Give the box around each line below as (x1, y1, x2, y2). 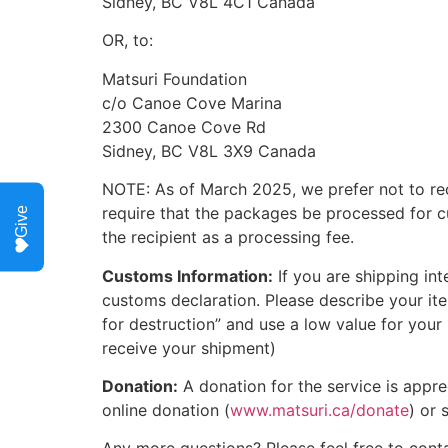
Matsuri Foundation (102, 68, 247, 89)
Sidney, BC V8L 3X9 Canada (102, 140, 316, 161)
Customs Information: (102, 265, 273, 286)
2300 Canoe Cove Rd (102, 116, 266, 137)
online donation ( (102, 399, 230, 420)
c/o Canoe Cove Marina (102, 92, 282, 113)
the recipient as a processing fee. (102, 227, 354, 248)
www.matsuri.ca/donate (230, 399, 409, 420)
